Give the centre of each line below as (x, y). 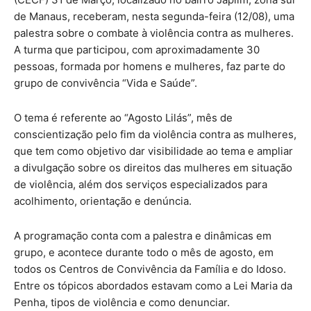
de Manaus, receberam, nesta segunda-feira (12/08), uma (154, 16)
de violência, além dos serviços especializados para (141, 184)
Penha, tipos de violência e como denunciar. (122, 302)
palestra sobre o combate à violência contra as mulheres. (154, 33)
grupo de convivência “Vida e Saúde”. (106, 83)
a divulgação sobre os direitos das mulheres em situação (153, 167)
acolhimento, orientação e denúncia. (103, 201)
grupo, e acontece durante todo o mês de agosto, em (144, 252)
